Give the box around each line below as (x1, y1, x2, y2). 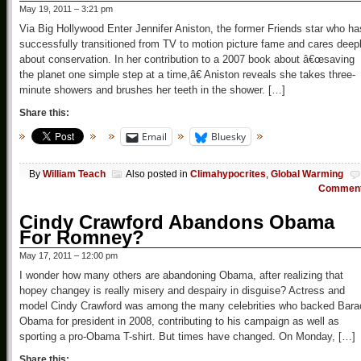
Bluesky (211, 130, 246, 144)
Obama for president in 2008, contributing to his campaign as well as (19, 314, 339, 327)
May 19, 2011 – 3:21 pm (19, 4, 113, 15)
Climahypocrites (190, 168, 266, 180)
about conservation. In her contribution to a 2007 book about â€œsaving (19, 53, 355, 66)
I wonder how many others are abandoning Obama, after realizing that (19, 268, 343, 281)
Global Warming (271, 168, 343, 180)
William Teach (43, 168, 106, 180)
